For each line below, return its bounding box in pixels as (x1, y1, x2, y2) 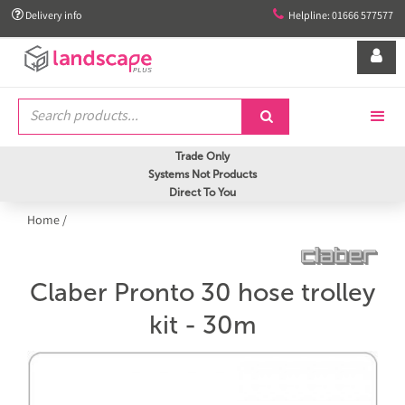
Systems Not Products (148, 168, 257, 181)
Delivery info (24, 9, 82, 24)
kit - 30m (148, 310, 257, 340)
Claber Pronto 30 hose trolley (30, 278, 375, 307)
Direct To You (169, 186, 236, 199)
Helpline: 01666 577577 (288, 9, 393, 24)
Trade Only (175, 150, 230, 163)
